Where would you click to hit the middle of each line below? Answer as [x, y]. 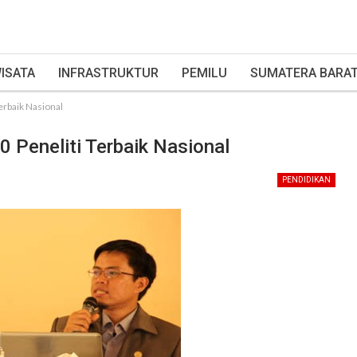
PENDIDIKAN [306, 180]
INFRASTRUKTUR [108, 73]
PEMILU [204, 73]
